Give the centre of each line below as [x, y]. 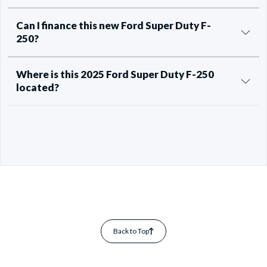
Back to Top [131, 231]
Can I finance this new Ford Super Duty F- [114, 26]
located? [38, 88]
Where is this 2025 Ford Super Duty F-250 [115, 74]
